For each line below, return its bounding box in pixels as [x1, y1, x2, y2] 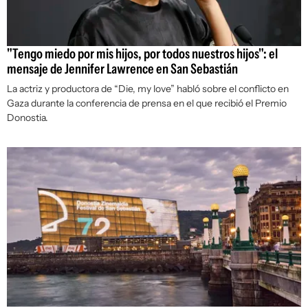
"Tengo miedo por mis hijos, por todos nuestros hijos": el [7, 45, 278, 63]
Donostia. [7, 111, 48, 124]
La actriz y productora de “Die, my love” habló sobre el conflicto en [7, 82, 289, 96]
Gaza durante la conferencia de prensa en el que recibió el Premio [7, 97, 287, 110]
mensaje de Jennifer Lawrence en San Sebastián [7, 60, 238, 78]
